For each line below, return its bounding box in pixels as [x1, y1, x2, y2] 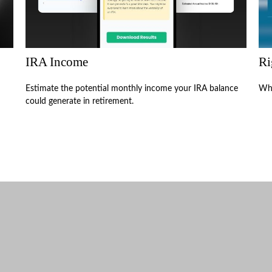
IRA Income [25, 54, 89, 69]
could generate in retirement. [25, 97, 134, 106]
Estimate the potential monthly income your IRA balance [25, 84, 239, 93]
